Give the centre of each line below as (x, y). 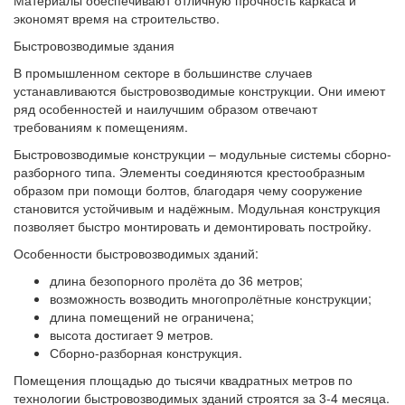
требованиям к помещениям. (101, 127)
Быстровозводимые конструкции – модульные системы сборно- (202, 154)
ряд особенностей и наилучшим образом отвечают (165, 108)
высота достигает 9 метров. (132, 334)
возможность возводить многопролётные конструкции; (211, 298)
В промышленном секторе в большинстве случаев (163, 72)
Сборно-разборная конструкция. (146, 353)
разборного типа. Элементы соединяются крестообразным (189, 172)
